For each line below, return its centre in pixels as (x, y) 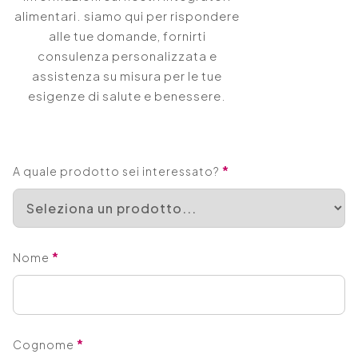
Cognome (45, 344)
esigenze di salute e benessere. (127, 96)
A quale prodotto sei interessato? (117, 171)
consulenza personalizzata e (127, 56)
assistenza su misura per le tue (127, 76)
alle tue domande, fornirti (127, 36)
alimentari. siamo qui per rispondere (127, 16)
